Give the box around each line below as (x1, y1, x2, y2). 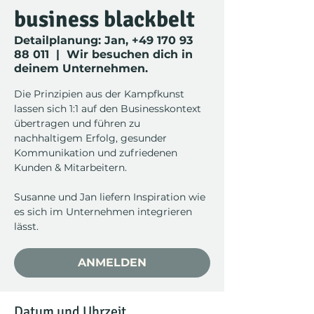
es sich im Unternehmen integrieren (14, 205, 192, 218)
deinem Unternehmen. (14, 62, 148, 75)
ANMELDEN (78, 256, 146, 269)
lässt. (14, 220, 39, 233)
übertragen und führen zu (14, 117, 140, 130)
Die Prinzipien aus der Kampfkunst (14, 88, 184, 100)
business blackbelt (14, 6, 195, 33)
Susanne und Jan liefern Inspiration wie (14, 191, 205, 203)
